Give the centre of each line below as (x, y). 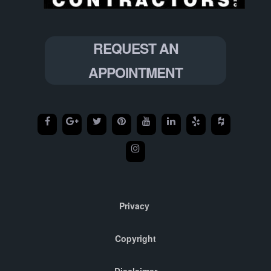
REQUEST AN (135, 48)
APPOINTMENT (135, 73)
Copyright (135, 239)
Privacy (134, 206)
